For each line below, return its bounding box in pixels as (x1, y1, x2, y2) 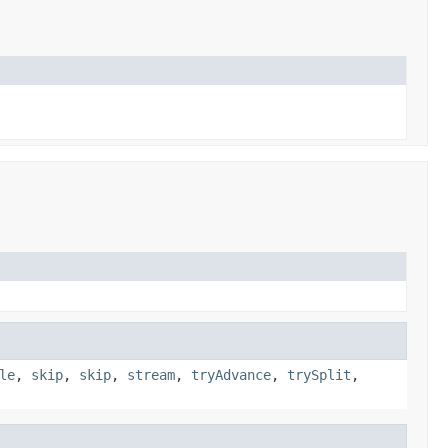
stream (127, 366, 175, 383)
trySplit (287, 366, 351, 383)
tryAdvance (191, 366, 271, 383)
